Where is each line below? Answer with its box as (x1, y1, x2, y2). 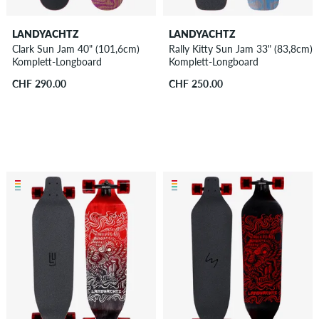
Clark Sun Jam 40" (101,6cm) (11, 42, 140, 55)
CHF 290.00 (11, 77, 67, 90)
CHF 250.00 (168, 77, 224, 90)
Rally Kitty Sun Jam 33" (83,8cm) (168, 42, 313, 55)
